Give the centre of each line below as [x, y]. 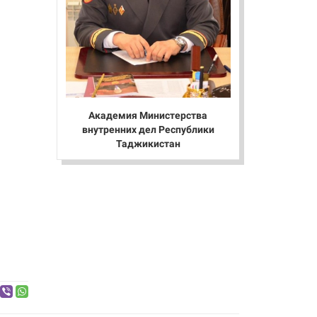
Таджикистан [148, 143]
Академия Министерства [148, 115]
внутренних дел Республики [148, 129]
